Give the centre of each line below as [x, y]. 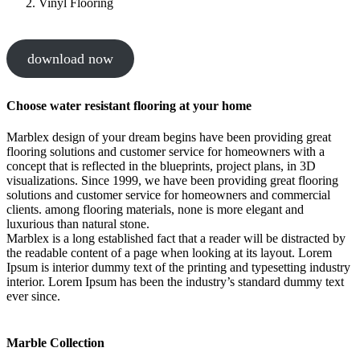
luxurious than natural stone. [78, 224]
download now [70, 58]
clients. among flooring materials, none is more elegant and [155, 210]
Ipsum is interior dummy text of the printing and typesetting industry [178, 268]
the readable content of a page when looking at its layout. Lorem [169, 253]
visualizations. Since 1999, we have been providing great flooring [172, 181]
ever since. [33, 297]
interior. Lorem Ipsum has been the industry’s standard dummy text [175, 282]
